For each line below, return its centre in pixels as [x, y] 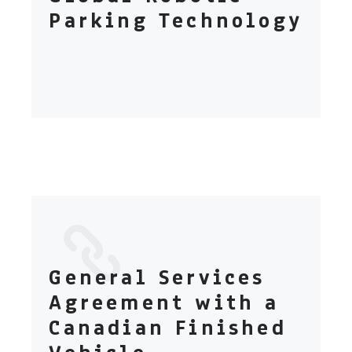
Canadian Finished [168, 328]
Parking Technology [176, 20]
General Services [157, 277]
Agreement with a [164, 302]
